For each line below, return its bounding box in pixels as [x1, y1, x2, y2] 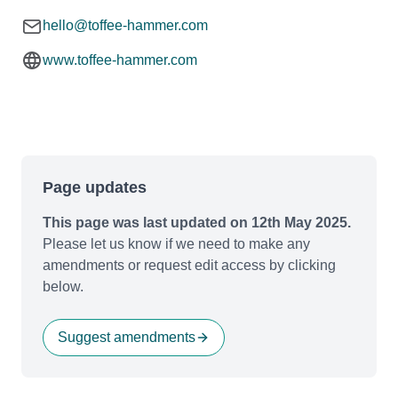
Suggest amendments [58, 329, 195, 345]
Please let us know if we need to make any [43, 235, 310, 251]
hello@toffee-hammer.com [43, 17, 208, 33]
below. [43, 278, 84, 294]
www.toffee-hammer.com [43, 52, 197, 68]
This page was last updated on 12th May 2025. [43, 214, 351, 230]
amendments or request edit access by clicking [43, 257, 336, 273]
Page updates [43, 178, 147, 196]
